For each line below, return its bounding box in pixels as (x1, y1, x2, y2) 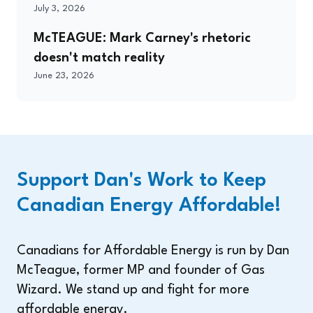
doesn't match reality (34, 52, 165, 65)
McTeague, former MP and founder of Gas (17, 264, 265, 277)
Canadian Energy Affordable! (17, 196, 281, 217)
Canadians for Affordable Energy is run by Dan (17, 245, 289, 258)
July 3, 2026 (34, 4, 85, 14)
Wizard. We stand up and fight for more (17, 284, 249, 297)
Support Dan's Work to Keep (17, 171, 266, 191)
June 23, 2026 (34, 71, 94, 81)
